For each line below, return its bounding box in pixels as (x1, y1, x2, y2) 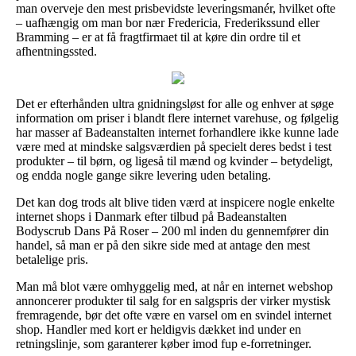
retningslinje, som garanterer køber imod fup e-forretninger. (16, 336, 311, 350)
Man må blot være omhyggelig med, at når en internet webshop (16, 279, 333, 293)
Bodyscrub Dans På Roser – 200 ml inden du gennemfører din (16, 223, 329, 238)
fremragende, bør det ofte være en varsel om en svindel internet (16, 308, 331, 322)
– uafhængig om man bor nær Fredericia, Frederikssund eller (16, 15, 319, 29)
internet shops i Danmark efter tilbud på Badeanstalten (16, 209, 287, 223)
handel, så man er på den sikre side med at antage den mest (16, 238, 310, 252)
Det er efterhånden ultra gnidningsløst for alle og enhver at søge (16, 96, 334, 110)
